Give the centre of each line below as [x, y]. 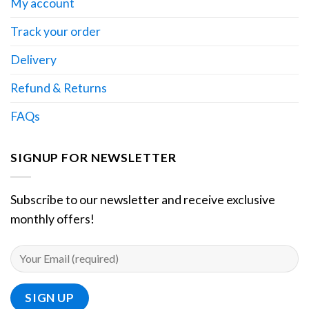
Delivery [33, 60]
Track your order [56, 32]
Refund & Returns [59, 88]
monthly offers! [52, 219]
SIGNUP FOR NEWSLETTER [93, 158]
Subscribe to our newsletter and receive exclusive [143, 199]
